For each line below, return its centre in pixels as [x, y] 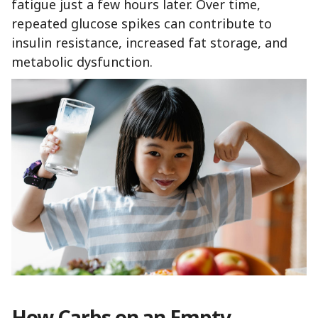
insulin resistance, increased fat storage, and [149, 43]
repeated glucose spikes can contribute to [142, 24]
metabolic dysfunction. [82, 62]
